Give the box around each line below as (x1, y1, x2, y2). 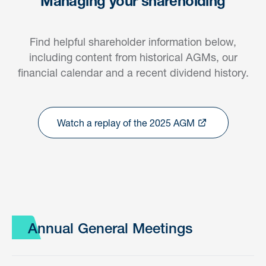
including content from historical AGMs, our (28, 50, 237, 64)
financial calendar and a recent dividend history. (17, 66, 249, 79)
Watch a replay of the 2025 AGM (57, 116, 195, 128)
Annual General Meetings (28, 223, 192, 237)
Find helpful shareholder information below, (30, 35, 236, 48)
